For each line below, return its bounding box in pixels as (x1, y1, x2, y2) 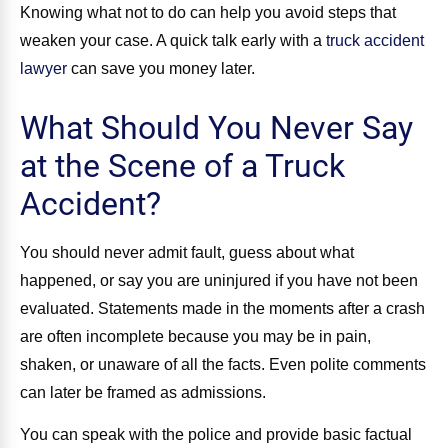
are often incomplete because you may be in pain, (20, 327, 371, 345)
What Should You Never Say (20, 108, 413, 147)
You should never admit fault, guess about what (20, 243, 354, 261)
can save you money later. (67, 59, 255, 77)
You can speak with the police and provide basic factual (20, 426, 412, 444)
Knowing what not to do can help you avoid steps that (20, 3, 396, 21)
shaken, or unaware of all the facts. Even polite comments (20, 355, 426, 373)
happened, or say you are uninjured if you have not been (20, 271, 418, 289)
